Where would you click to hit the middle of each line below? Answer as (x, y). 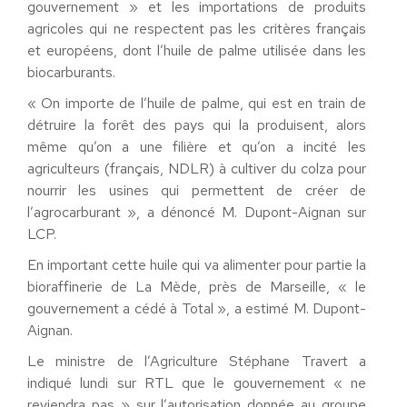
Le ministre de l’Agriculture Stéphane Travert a (197, 361)
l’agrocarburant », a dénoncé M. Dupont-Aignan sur (197, 212)
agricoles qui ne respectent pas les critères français (197, 28)
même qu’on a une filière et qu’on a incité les (197, 146)
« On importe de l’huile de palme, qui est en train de (197, 103)
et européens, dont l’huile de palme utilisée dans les (197, 50)
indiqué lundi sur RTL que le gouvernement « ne (197, 382)
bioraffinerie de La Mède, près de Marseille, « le (197, 286)
